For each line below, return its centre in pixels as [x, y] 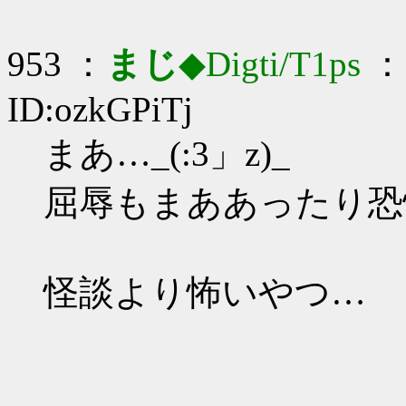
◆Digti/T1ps [270, 64]
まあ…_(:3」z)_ [167, 154]
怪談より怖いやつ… [205, 292]
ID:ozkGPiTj [100, 109]
